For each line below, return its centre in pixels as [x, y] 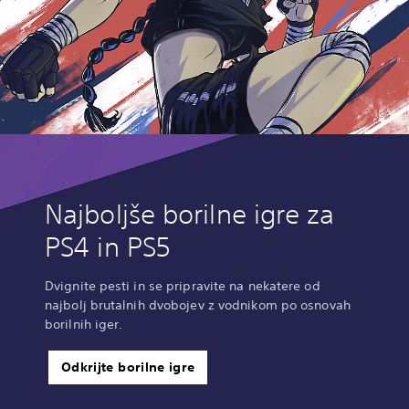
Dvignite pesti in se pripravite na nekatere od [183, 285]
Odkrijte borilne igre [128, 367]
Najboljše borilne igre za [190, 214]
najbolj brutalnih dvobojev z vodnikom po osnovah [198, 304]
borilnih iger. [84, 324]
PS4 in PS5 [108, 246]
